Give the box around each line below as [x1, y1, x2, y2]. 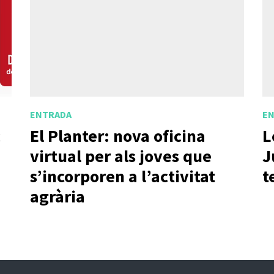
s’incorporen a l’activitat [30, 165, 215, 188]
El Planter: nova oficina [30, 125, 206, 147]
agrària [30, 185, 85, 208]
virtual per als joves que [30, 145, 212, 168]
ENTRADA [30, 108, 72, 120]
